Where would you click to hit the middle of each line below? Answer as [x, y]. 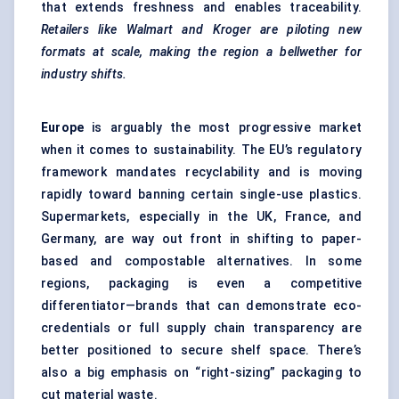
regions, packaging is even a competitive [201, 284]
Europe [63, 128]
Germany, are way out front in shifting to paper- [201, 239]
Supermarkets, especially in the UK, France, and [201, 217]
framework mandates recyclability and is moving [201, 172]
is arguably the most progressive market [223, 128]
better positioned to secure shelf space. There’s [201, 350]
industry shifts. [84, 74]
